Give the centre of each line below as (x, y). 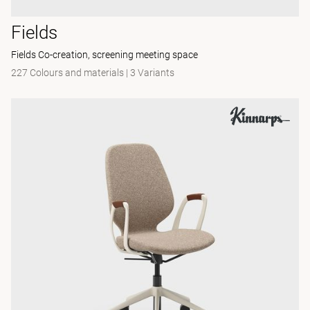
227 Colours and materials (67, 73)
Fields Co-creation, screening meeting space (104, 55)
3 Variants (152, 73)
